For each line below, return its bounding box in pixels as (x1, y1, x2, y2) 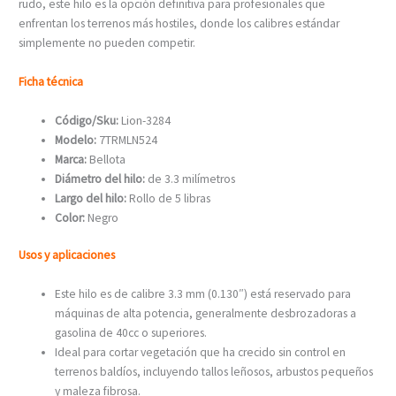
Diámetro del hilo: (55, 171, 146, 187)
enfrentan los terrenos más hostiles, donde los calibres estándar (19, 16, 340, 32)
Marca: (55, 151, 88, 167)
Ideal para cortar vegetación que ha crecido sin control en (55, 345, 346, 361)
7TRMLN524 (99, 132, 158, 148)
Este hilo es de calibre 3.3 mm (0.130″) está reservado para (55, 286, 352, 302)
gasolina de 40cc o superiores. (55, 325, 208, 341)
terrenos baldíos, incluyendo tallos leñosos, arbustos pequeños (55, 364, 374, 380)
